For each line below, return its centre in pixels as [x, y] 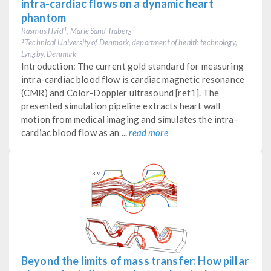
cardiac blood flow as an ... [75, 132]
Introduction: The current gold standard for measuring [132, 66]
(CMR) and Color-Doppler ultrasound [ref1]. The [120, 92]
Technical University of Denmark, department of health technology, [131, 42]
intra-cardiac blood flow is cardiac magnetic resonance [133, 79]
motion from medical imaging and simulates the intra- [129, 119]
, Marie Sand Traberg [99, 31]
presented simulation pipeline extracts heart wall [121, 106]
